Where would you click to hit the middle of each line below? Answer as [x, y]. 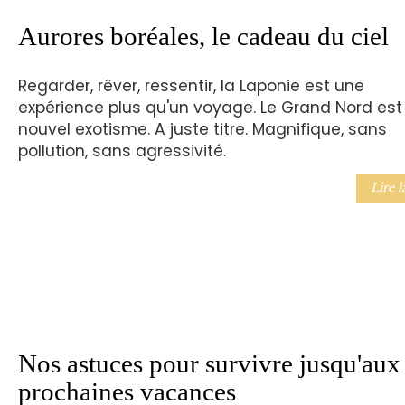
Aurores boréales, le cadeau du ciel [203, 36]
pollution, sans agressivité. [122, 151]
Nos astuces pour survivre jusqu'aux [209, 363]
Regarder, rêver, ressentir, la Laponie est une [191, 86]
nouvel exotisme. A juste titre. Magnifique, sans [202, 130]
